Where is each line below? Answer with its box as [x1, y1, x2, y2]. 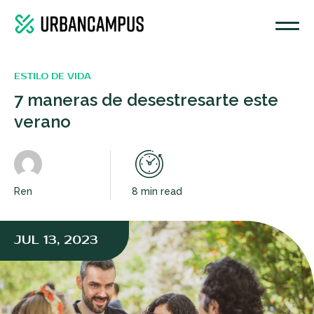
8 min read [132, 185, 182, 197]
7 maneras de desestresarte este [14, 89, 278, 110]
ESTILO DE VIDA [14, 71, 91, 82]
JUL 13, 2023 [14, 233, 98, 247]
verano [14, 111, 71, 132]
